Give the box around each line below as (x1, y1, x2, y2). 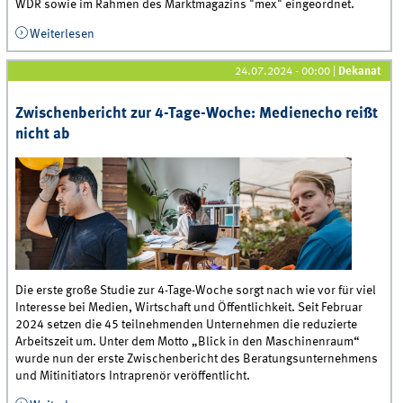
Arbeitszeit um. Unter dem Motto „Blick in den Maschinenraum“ (15, 335, 361, 348)
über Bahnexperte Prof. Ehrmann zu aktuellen (94, 28, 340, 41)
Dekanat (338, 65, 382, 77)
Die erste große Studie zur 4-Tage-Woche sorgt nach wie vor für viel (15, 283, 377, 297)
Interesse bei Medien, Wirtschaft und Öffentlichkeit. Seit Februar (15, 300, 363, 314)
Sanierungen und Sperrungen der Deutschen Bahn (94, 45, 368, 58)
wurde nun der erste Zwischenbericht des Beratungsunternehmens (15, 352, 379, 365)
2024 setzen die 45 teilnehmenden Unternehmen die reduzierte (15, 318, 358, 331)
